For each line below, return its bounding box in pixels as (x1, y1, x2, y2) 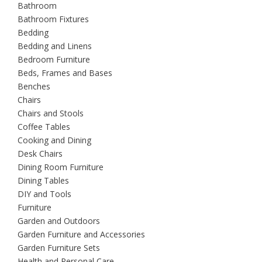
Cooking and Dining (18, 135, 91, 146)
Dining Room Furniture (18, 161, 104, 173)
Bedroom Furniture (18, 54, 90, 65)
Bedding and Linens (18, 40, 92, 52)
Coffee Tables (18, 121, 70, 133)
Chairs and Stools (18, 108, 84, 119)
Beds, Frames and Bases (18, 67, 112, 79)
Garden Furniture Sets (18, 242, 100, 254)
